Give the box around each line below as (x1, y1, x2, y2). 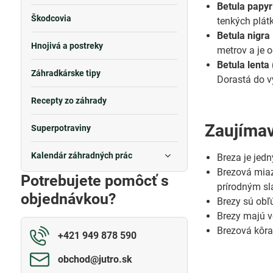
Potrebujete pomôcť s (20, 172, 169, 190)
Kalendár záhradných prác (30, 151, 132, 160)
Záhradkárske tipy (30, 68, 101, 78)
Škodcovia (30, 13, 71, 23)
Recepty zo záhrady (30, 96, 107, 105)
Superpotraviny (30, 123, 91, 133)
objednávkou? (20, 190, 116, 208)
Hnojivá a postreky (30, 41, 103, 51)
